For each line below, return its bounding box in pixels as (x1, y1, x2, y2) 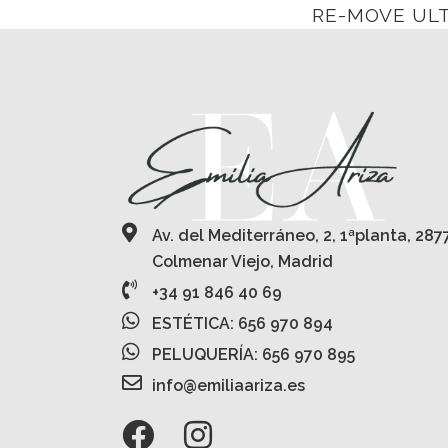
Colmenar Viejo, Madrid (152, 251, 333, 271)
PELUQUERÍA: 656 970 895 (152, 344, 355, 364)
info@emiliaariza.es (152, 375, 305, 395)
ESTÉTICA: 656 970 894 (152, 313, 333, 333)
